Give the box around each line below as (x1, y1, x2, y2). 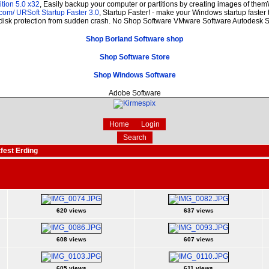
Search (122, 133, 147, 142)
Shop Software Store (99, 52, 170, 61)
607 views (183, 235, 214, 243)
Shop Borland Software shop (86, 34, 183, 43)
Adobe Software (108, 88, 161, 97)
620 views (56, 207, 86, 214)
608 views (56, 235, 86, 243)
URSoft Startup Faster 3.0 (16, 8, 99, 17)
